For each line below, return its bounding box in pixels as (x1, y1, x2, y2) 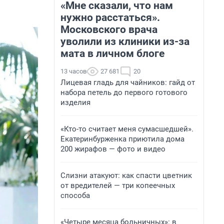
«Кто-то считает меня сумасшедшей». (60, 124, 193, 133)
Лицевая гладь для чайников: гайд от (60, 78, 195, 87)
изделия (60, 98, 90, 107)
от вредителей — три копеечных (60, 181, 175, 190)
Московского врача (60, 23, 157, 35)
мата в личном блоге (60, 47, 164, 59)
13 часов (60, 67, 86, 75)
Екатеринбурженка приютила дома (60, 134, 184, 143)
